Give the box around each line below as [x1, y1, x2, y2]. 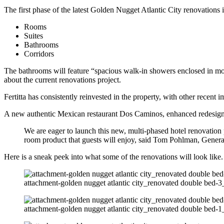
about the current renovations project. [4, 75, 121, 84]
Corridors [24, 49, 54, 58]
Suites [24, 31, 43, 40]
